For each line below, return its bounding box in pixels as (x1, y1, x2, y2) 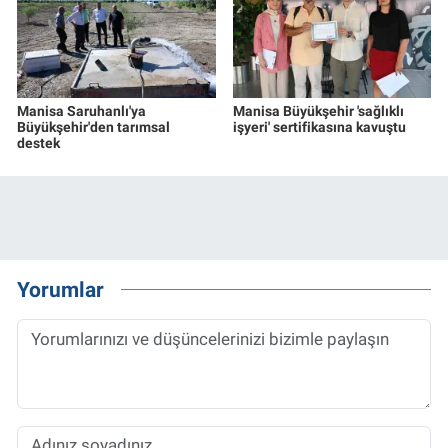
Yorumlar (17, 277, 104, 303)
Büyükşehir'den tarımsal (17, 118, 170, 135)
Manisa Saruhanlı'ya (17, 102, 146, 119)
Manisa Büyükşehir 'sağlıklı (232, 102, 404, 119)
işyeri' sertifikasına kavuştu (232, 118, 406, 135)
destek (17, 134, 60, 151)
